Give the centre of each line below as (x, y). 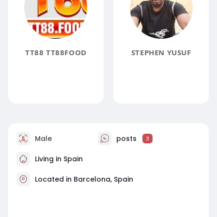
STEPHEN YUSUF (161, 53)
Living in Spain (58, 159)
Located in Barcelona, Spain (84, 179)
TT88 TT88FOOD (56, 53)
